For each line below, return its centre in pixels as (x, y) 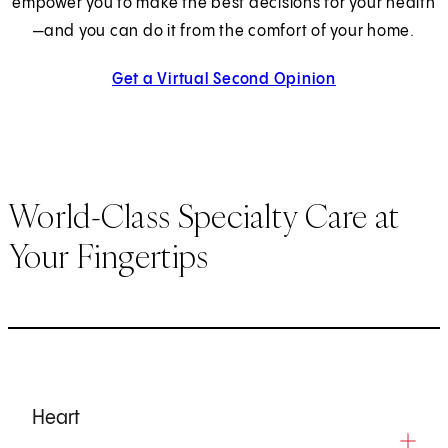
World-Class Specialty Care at (204, 216)
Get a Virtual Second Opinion (223, 79)
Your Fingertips (108, 256)
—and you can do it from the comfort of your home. (224, 31)
